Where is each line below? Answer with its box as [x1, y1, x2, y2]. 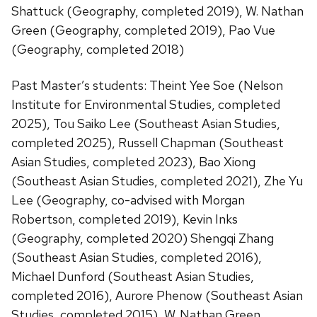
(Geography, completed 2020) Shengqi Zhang [11, 229, 274, 246]
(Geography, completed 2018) [11, 40, 184, 57]
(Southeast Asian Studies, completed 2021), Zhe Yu [11, 172, 303, 189]
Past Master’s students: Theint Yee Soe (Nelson [11, 76, 283, 93]
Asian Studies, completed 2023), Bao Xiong [11, 153, 255, 170]
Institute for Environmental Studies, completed [11, 96, 280, 113]
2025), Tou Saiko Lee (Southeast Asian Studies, [11, 115, 280, 132]
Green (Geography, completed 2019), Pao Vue [11, 21, 275, 38]
